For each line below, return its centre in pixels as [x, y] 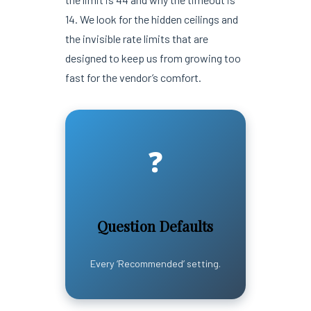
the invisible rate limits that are [136, 38]
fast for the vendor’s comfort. [133, 77]
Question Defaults [155, 225]
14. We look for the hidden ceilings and [151, 19]
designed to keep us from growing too [153, 58]
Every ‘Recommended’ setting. [155, 263]
